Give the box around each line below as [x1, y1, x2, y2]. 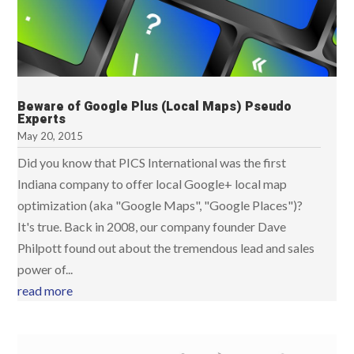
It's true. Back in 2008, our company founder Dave [17, 218, 287, 234]
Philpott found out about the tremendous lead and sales [17, 239, 315, 255]
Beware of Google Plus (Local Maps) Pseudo [17, 96, 292, 116]
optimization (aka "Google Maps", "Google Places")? [17, 197, 306, 213]
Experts [17, 109, 66, 129]
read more [17, 282, 73, 298]
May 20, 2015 [17, 129, 84, 142]
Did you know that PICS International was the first [17, 154, 287, 170]
